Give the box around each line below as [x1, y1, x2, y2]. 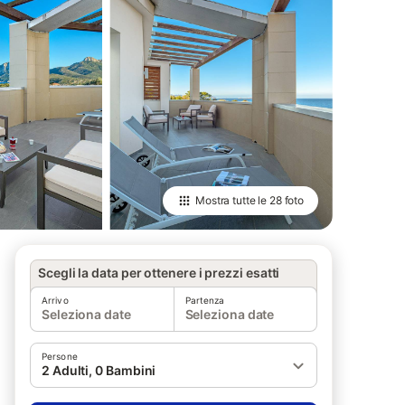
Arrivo [42, 295, 69, 306]
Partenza [184, 295, 225, 306]
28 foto [268, 193, 304, 207]
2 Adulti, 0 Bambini [42, 363, 156, 378]
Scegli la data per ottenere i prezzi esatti [38, 265, 280, 280]
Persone [42, 351, 78, 362]
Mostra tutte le [195, 193, 269, 207]
